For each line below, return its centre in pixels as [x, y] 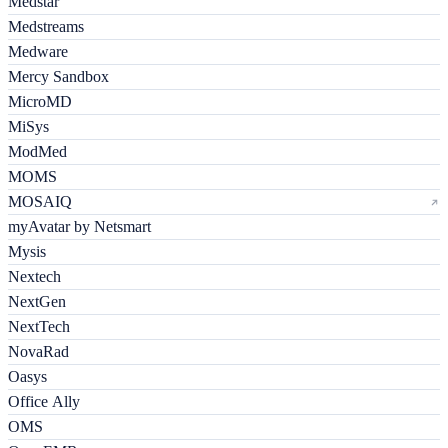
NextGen [37, 302]
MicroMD [40, 102]
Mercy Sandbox [58, 77]
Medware [38, 52]
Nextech [34, 277]
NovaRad [38, 352]
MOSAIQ [40, 202]
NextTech [39, 327]
